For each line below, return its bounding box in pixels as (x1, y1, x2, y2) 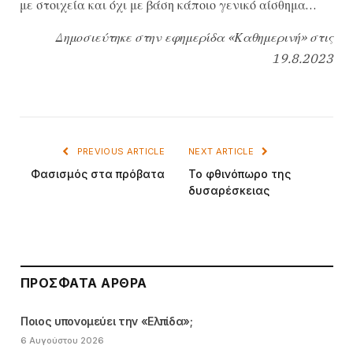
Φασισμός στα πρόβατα (31, 166, 165, 180)
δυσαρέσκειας (188, 183, 269, 197)
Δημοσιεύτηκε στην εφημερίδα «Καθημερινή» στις (55, 29, 333, 46)
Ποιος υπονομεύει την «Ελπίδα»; (20, 314, 193, 328)
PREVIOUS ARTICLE (74, 145, 165, 157)
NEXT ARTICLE (188, 145, 257, 157)
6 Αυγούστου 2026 (20, 334, 104, 346)
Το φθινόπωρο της (188, 166, 291, 180)
